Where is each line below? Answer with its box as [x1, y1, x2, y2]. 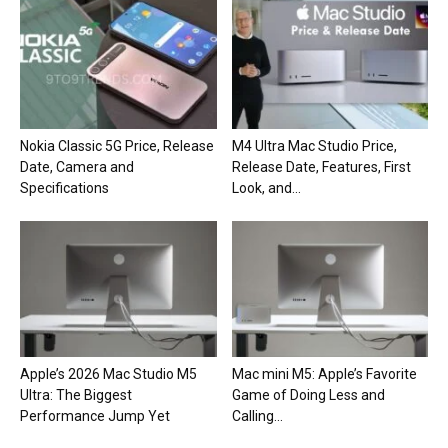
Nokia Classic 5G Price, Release [20, 138, 214, 155]
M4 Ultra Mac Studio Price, [231, 138, 397, 155]
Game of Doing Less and [231, 386, 385, 403]
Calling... [231, 407, 283, 424]
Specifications [20, 180, 109, 197]
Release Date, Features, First [231, 159, 411, 176]
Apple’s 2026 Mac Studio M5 [20, 365, 197, 382]
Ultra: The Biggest [20, 386, 132, 403]
